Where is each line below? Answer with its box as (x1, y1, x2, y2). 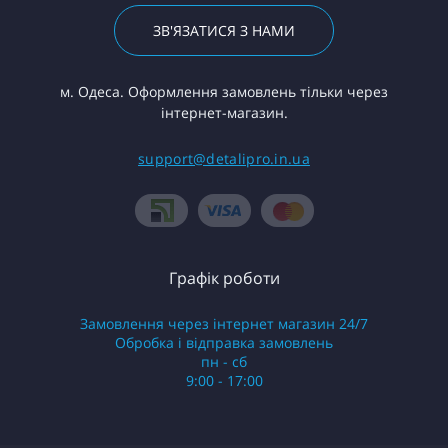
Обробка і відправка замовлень (115, 333, 333, 352)
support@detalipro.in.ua (138, 149, 310, 168)
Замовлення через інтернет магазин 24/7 (80, 314, 368, 333)
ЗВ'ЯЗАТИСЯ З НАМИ (153, 21, 295, 40)
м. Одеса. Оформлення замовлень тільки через (60, 82, 388, 101)
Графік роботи (168, 267, 280, 289)
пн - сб (201, 352, 247, 371)
